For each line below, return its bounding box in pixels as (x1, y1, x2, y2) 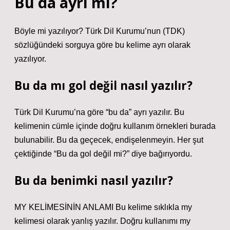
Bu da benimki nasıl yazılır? (14, 172, 173, 188)
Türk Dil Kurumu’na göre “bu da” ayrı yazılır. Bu (14, 108, 184, 117)
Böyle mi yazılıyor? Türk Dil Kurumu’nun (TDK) (14, 27, 185, 35)
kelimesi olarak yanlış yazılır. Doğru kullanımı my (14, 217, 190, 225)
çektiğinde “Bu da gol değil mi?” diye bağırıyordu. (14, 149, 192, 158)
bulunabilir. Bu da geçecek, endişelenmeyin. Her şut (14, 136, 203, 144)
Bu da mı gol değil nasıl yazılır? (14, 78, 193, 93)
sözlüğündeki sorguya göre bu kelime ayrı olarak (14, 41, 190, 49)
